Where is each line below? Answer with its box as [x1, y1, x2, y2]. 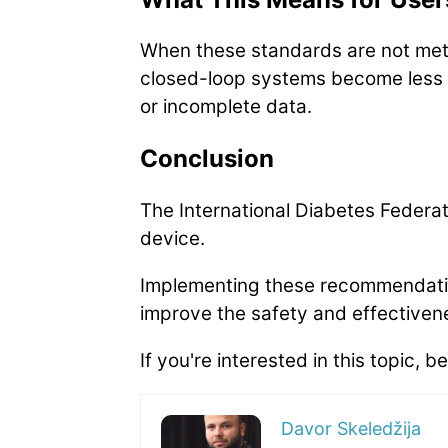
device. [140, 227, 205, 251]
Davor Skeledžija [281, 417, 421, 439]
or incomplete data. [140, 95, 312, 119]
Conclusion [140, 144, 274, 174]
